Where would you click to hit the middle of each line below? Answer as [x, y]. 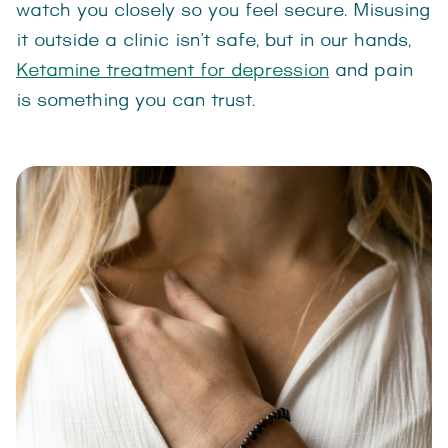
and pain [371, 71]
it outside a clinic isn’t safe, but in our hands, [213, 41]
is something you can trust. [135, 101]
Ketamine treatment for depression [172, 71]
